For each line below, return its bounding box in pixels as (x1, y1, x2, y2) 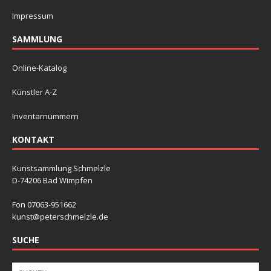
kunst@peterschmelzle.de (12, 211, 108, 223)
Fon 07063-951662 (12, 199, 76, 211)
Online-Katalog (12, 62, 67, 74)
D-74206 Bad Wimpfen (12, 175, 93, 186)
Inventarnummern (12, 111, 79, 122)
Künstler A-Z (12, 87, 57, 98)
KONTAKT (12, 134, 54, 146)
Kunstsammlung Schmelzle (12, 163, 111, 174)
